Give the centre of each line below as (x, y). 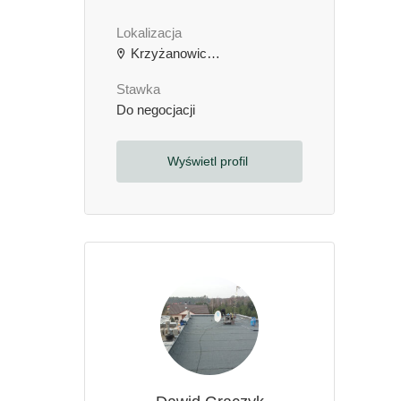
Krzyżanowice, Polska (167, 54)
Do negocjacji (156, 110)
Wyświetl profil (209, 161)
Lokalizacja (149, 33)
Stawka (138, 90)
